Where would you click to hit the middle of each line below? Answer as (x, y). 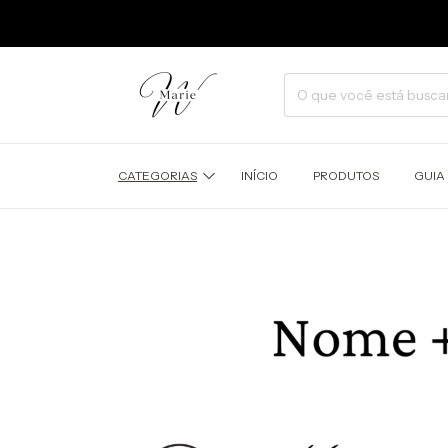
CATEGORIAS (157, 176)
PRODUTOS (345, 176)
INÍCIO (259, 176)
